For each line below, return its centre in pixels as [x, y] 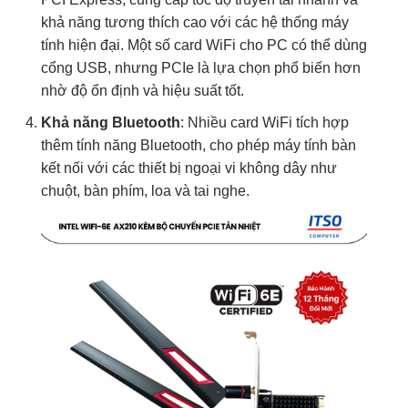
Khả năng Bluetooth [111, 122]
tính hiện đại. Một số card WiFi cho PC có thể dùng [204, 46]
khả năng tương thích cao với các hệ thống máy [195, 23]
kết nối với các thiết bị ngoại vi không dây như [189, 168]
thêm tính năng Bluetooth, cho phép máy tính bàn [199, 145]
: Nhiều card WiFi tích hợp [265, 122]
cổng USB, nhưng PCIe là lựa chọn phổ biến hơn [201, 68]
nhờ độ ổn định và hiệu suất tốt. [143, 91]
